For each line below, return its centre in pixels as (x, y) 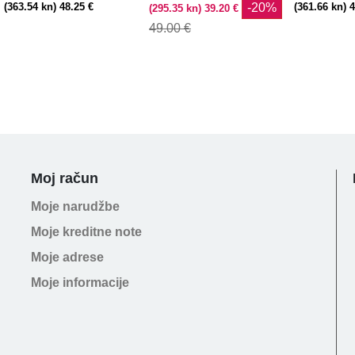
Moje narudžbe (75, 207)
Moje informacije (80, 283)
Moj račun (65, 179)
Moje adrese (67, 258)
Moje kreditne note (86, 232)
